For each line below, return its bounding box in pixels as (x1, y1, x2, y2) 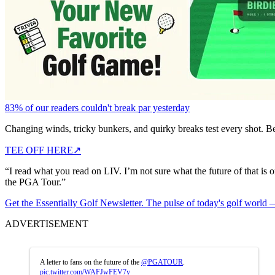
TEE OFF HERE (5, 144, 73, 155)
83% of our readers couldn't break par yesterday (5, 102, 190, 113)
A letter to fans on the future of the (40, 257, 141, 266)
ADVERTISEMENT (5, 218, 88, 229)
